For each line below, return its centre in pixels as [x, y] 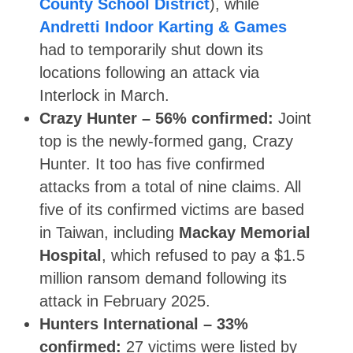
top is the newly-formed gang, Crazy [166, 141]
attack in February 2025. [125, 301]
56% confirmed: [214, 119]
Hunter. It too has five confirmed [152, 164]
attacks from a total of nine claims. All [170, 187]
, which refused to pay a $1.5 [203, 256]
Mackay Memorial [245, 233]
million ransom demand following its [163, 279]
